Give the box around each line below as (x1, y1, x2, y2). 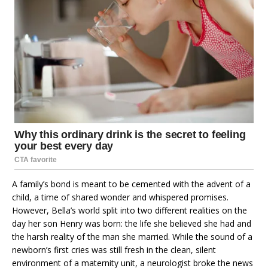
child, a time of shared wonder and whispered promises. (12, 191, 229, 203)
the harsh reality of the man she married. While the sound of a (12, 230, 252, 242)
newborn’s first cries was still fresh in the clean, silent (12, 243, 216, 255)
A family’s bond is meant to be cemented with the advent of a (12, 178, 251, 190)
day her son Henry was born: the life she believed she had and (12, 217, 251, 229)
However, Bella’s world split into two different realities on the (12, 204, 247, 216)
